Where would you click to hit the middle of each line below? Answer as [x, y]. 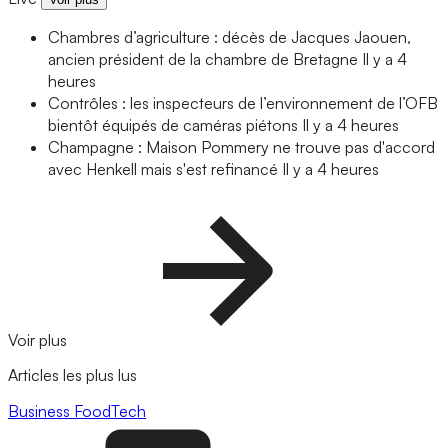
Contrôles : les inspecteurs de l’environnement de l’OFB [243, 103]
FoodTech [110, 410]
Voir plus [39, 340]
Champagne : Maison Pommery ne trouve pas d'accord [241, 147]
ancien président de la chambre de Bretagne [203, 59]
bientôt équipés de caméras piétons [173, 125]
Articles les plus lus [72, 375]
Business [41, 410]
